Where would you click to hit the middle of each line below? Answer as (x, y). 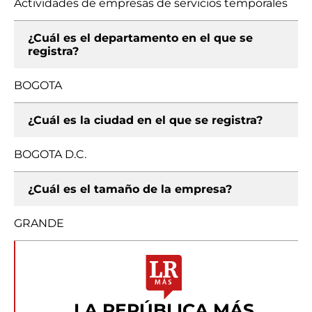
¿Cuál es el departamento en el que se (140, 38)
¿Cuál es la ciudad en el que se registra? (145, 120)
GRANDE (39, 223)
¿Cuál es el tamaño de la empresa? (130, 189)
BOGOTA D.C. (50, 154)
